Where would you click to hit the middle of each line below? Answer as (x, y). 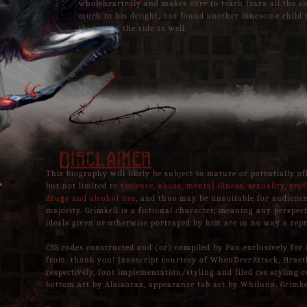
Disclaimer (99, 161)
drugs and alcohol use (91, 198)
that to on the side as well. (133, 28)
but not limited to (83, 186)
